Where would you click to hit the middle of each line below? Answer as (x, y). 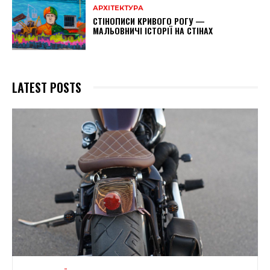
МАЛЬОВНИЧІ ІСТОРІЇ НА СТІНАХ (153, 31)
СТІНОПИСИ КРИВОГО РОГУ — (149, 21)
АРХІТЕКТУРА (118, 8)
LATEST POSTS (47, 87)
